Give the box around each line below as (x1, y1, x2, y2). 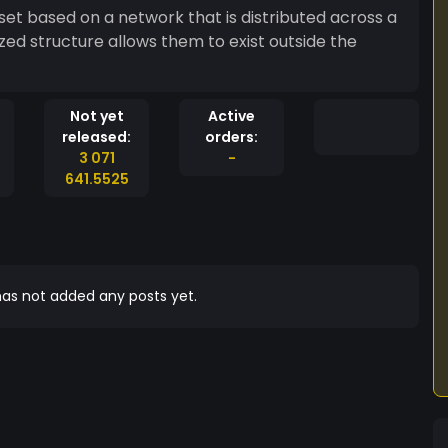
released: (62, 127, 131, 147)
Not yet (69, 106, 124, 126)
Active (208, 106, 255, 126)
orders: (205, 127, 258, 147)
